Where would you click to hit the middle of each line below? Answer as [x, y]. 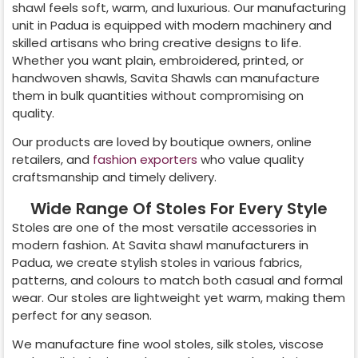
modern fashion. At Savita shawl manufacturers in [160, 245]
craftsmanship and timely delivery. [114, 177]
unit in [31, 25]
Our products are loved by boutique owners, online [162, 142]
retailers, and [52, 160]
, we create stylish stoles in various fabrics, [176, 262]
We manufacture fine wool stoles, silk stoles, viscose [168, 344]
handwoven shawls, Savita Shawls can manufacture [166, 78]
